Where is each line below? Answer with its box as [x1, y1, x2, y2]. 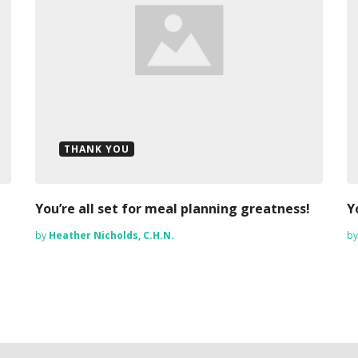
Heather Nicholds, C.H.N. [49, 229, 174, 243]
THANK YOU [64, 142, 129, 157]
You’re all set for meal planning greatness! [35, 200, 310, 218]
